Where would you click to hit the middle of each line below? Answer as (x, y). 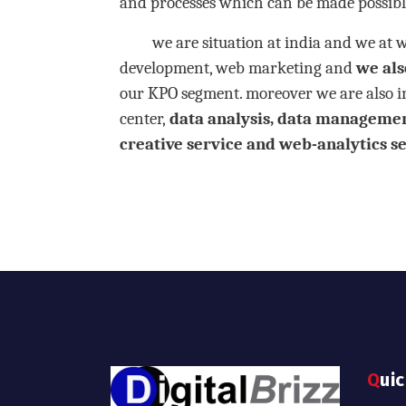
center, (143, 118)
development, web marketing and (236, 68)
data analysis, (220, 118)
